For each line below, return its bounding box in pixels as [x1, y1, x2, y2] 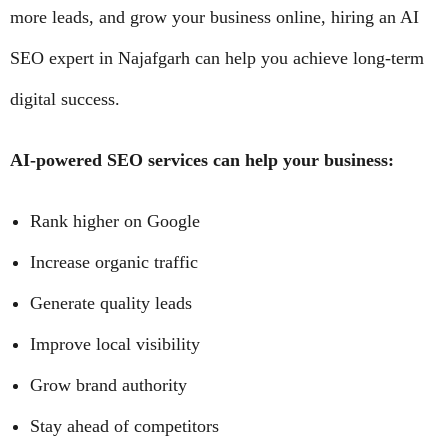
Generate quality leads [30, 293, 192, 313]
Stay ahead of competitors [30, 416, 219, 436]
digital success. [10, 89, 120, 109]
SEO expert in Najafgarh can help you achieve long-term [10, 48, 424, 68]
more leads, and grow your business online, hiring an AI [10, 7, 419, 27]
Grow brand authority [30, 375, 187, 395]
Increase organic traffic [30, 252, 198, 272]
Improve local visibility [30, 334, 200, 354]
